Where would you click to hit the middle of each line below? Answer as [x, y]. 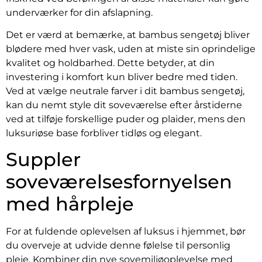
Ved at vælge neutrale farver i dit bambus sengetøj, [125, 91]
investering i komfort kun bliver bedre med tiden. [122, 77]
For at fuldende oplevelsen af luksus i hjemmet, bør [126, 232]
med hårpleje [70, 204]
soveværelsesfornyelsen [119, 182]
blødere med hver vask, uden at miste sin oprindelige [131, 49]
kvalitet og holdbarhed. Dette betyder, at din [110, 63]
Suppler [43, 160]
